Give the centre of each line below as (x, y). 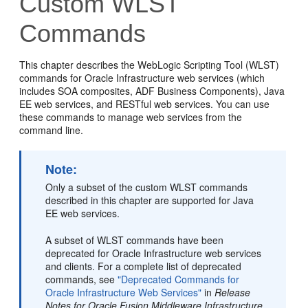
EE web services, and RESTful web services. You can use (145, 104)
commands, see (82, 279)
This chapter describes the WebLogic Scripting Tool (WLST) (150, 65)
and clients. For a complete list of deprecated (144, 266)
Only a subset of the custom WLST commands (147, 187)
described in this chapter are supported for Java (150, 200)
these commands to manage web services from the (131, 117)
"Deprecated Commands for (179, 279)
